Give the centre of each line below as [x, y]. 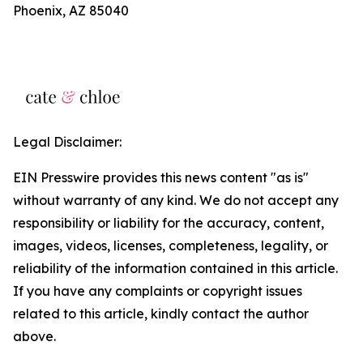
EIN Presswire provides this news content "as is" [161, 177]
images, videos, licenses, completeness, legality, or [171, 246]
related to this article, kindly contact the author [161, 314]
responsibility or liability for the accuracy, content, [169, 223]
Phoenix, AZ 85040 [71, 11]
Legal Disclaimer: [67, 142]
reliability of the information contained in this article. [175, 268]
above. [34, 336]
